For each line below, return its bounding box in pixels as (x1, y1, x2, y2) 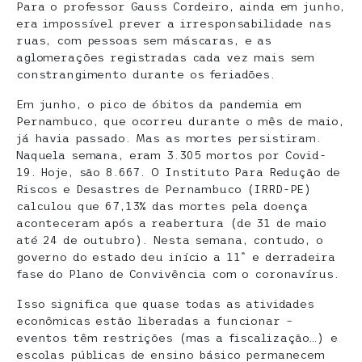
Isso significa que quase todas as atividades (16, 297, 314, 310)
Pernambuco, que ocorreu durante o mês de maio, (16, 115, 344, 128)
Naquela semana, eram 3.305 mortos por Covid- (16, 149, 326, 162)
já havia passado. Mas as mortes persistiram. (16, 132, 322, 145)
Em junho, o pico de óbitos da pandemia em (16, 98, 302, 111)
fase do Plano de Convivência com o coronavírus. (16, 267, 339, 280)
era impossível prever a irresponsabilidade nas (16, 17, 331, 30)
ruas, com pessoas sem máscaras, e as (16, 34, 271, 47)
